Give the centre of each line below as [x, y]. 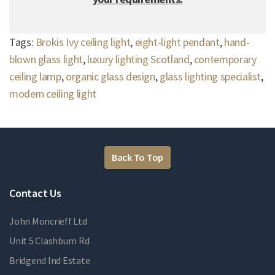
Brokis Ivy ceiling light [83, 42]
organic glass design [110, 76]
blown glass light [46, 59]
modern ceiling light [53, 93]
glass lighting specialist [211, 76]
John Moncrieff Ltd [48, 221]
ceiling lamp [35, 76]
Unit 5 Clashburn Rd [49, 240]
